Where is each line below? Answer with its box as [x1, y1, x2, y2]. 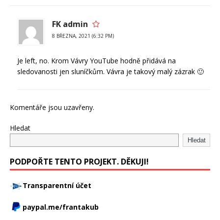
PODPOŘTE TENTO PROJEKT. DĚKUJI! [10, 156, 149, 167]
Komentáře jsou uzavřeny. [10, 102, 94, 112]
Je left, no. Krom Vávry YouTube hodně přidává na [17, 55, 176, 65]
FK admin [52, 18, 88, 29]
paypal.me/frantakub [23, 202, 99, 212]
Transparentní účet [23, 180, 91, 190]
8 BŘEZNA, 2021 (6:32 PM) [52, 32, 114, 39]
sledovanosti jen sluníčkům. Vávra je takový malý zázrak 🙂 [17, 66, 204, 76]
